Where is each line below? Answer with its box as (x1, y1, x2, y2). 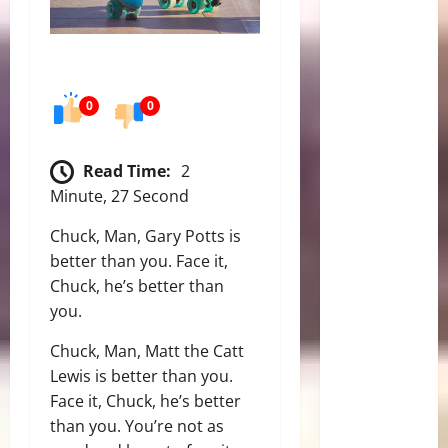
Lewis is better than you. (50, 365, 233, 388)
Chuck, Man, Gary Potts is (50, 225, 241, 248)
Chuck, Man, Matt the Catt (50, 340, 244, 363)
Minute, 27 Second (50, 185, 189, 208)
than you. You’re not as (50, 415, 224, 438)
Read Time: (83, 159, 171, 182)
